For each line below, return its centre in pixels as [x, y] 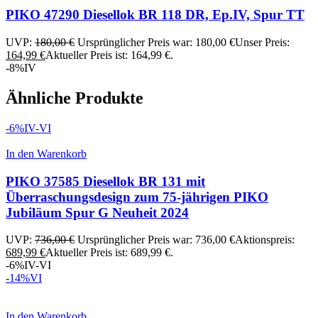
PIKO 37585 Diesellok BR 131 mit [105, 181]
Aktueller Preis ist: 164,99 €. [109, 55]
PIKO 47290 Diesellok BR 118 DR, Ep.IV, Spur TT [155, 15]
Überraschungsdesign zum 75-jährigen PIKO [137, 197]
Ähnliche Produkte [75, 98]
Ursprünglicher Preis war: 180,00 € [156, 43]
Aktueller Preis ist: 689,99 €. [109, 253]
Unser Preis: [262, 43]
